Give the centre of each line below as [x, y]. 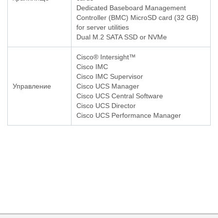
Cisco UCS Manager [108, 86]
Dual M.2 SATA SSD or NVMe [122, 37]
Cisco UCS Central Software [120, 96]
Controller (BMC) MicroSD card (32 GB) [137, 18]
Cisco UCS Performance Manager [129, 116]
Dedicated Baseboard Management [131, 8]
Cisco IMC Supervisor [110, 77]
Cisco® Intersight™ [106, 57]
